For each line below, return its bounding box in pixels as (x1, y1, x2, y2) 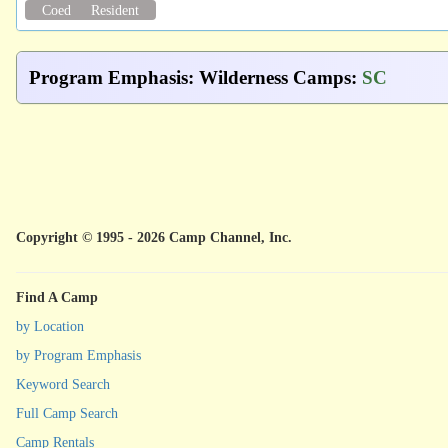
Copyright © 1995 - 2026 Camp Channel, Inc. (16, 229, 292, 245)
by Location (16, 318, 84, 334)
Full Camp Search (16, 405, 118, 421)
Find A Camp (16, 289, 98, 305)
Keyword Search (16, 376, 110, 392)
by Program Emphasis (16, 347, 141, 363)
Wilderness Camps (199, 66, 351, 88)
